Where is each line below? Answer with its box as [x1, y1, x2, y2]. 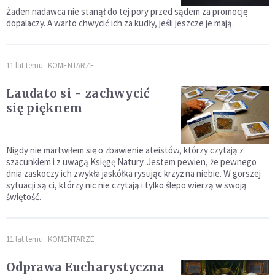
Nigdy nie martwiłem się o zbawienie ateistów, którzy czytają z [6, 144, 244, 157]
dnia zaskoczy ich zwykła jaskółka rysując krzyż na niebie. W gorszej [6, 168, 261, 180]
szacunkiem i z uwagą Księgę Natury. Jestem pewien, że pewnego [6, 156, 257, 168]
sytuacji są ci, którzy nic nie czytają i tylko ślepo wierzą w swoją [6, 179, 247, 192]
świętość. [6, 191, 41, 203]
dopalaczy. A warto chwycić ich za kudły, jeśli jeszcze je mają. [6, 17, 234, 29]
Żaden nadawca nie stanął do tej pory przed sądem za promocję [6, 6, 247, 18]
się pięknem [6, 101, 83, 116]
